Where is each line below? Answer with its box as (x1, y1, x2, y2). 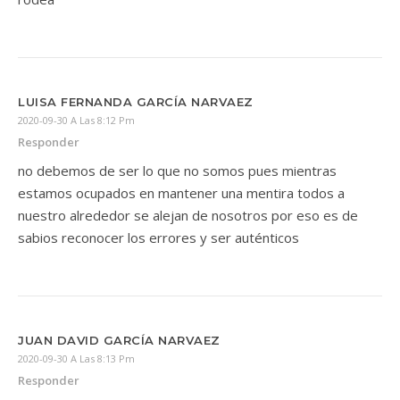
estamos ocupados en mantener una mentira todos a (18, 184, 345, 202)
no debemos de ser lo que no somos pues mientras (18, 162, 337, 179)
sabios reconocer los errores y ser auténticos (18, 229, 299, 246)
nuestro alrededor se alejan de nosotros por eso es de (18, 206, 358, 224)
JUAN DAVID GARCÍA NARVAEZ (18, 333, 221, 347)
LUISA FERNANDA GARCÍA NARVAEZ (18, 95, 254, 109)
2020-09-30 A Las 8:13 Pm (18, 352, 135, 365)
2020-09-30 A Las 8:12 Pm (18, 113, 135, 127)
